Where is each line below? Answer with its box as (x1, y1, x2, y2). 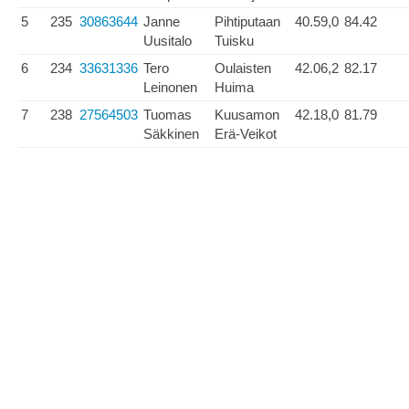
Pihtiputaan (215, 14, 280, 29)
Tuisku (215, 33, 254, 48)
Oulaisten (215, 60, 271, 76)
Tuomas (143, 107, 192, 122)
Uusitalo (143, 33, 192, 48)
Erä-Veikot (215, 126, 277, 142)
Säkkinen (143, 126, 199, 142)
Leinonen (143, 79, 197, 95)
